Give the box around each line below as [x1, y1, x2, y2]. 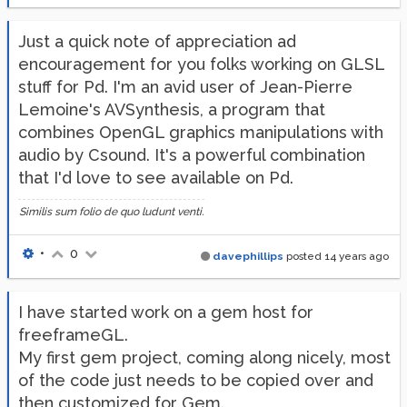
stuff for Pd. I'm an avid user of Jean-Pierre [18, 77, 352, 96]
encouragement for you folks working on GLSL [18, 55, 384, 74]
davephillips [213, 250, 283, 263]
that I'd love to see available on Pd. [18, 168, 293, 187]
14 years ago [324, 250, 389, 263]
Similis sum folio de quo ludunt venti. [19, 205, 203, 218]
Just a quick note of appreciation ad [18, 32, 296, 51]
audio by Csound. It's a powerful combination [18, 145, 365, 164]
